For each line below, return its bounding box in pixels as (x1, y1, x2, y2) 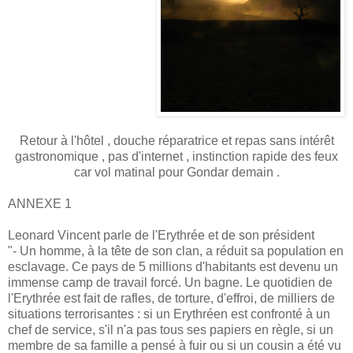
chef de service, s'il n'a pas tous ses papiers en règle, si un (8, 323, 333, 337)
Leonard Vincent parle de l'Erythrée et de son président (8, 229, 314, 243)
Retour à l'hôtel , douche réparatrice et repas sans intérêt (19, 134, 334, 148)
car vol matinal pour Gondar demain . (73, 165, 280, 180)
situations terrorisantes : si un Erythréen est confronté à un (8, 307, 330, 321)
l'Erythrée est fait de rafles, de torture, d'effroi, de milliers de (8, 292, 335, 306)
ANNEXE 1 (8, 197, 72, 211)
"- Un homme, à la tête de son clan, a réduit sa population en (8, 244, 344, 258)
